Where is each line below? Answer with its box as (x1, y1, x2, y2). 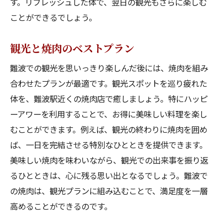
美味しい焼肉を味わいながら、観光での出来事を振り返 (10, 154, 208, 166)
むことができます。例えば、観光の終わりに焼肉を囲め (10, 123, 207, 135)
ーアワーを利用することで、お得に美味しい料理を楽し (10, 108, 207, 120)
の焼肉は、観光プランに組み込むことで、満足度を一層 (10, 185, 208, 197)
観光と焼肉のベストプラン (10, 40, 134, 55)
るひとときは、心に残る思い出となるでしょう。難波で (10, 169, 208, 181)
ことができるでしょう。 (10, 11, 97, 23)
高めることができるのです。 (10, 200, 112, 212)
